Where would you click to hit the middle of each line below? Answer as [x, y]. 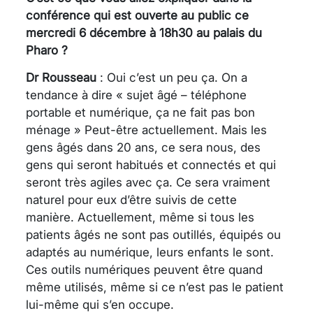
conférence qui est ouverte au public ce [137, 15]
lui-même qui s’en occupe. [100, 304]
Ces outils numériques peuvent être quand [144, 269]
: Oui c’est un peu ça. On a [172, 77]
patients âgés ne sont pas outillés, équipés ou [153, 234]
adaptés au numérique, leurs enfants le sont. [150, 252]
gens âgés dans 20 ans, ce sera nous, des [143, 147]
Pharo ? [47, 50]
